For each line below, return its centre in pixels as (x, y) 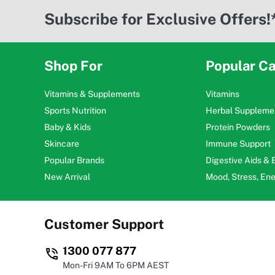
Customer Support (104, 224)
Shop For (73, 65)
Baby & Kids (68, 127)
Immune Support (238, 143)
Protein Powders (238, 127)
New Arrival (67, 176)
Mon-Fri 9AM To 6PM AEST (116, 265)
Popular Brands (74, 160)
